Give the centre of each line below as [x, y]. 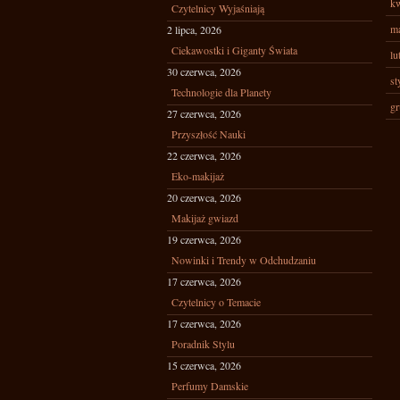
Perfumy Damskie [210, 386]
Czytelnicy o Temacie [216, 302]
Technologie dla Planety [221, 92]
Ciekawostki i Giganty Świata [234, 50]
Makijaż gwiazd [205, 218]
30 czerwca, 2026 [204, 71]
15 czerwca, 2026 [204, 365]
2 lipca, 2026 [194, 29]
